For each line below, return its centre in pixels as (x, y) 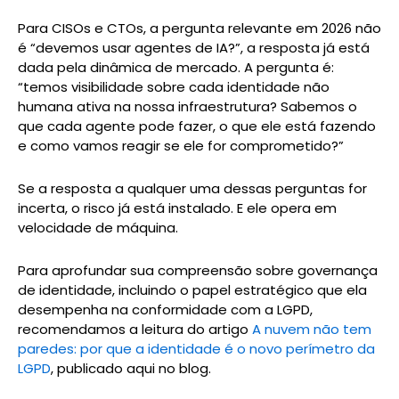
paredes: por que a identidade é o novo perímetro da (196, 349)
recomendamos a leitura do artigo (133, 330)
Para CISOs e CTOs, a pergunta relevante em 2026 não (199, 28)
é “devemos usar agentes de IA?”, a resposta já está (194, 47)
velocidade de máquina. (98, 228)
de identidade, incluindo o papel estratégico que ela (192, 290)
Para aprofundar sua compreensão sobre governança (198, 271)
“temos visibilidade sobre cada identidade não (174, 86)
